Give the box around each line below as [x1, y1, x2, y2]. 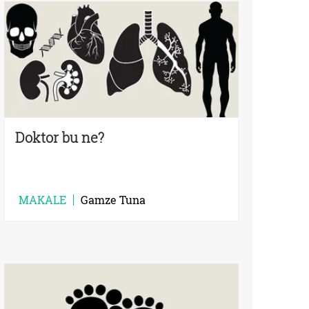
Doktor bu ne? [15, 128, 104, 146]
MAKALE [19, 192, 66, 207]
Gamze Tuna [81, 192, 146, 207]
